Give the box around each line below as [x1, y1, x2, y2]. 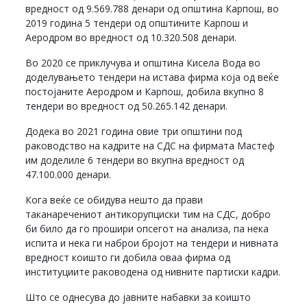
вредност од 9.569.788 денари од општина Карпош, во [25, 1, 280, 15]
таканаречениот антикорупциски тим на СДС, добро [25, 207, 271, 221]
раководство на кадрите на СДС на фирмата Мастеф [25, 138, 275, 152]
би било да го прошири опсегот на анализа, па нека [25, 221, 269, 235]
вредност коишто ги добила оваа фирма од [25, 250, 231, 264]
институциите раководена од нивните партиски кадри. [25, 265, 281, 278]
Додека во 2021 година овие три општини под [25, 124, 243, 138]
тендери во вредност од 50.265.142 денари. [25, 99, 228, 112]
